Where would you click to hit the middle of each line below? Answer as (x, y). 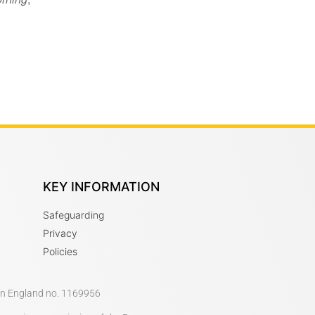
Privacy (60, 233)
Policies (60, 251)
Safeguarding (73, 215)
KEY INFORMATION (101, 187)
